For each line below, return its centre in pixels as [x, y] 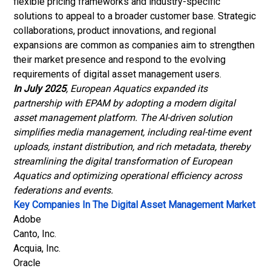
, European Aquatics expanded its [137, 89]
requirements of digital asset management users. [117, 74]
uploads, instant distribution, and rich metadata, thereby [132, 147]
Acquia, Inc [36, 248]
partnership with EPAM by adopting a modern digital [124, 103]
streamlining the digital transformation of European [123, 161]
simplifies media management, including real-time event [132, 132]
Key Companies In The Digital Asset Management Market [134, 205]
